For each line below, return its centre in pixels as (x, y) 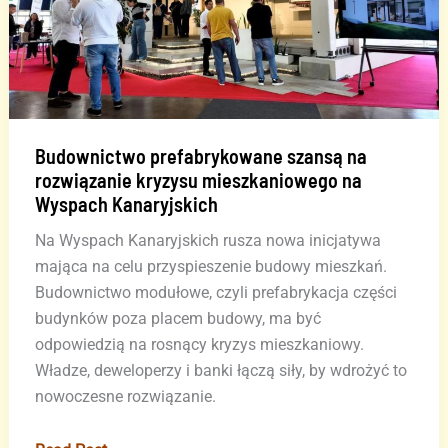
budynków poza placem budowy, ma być (177, 319)
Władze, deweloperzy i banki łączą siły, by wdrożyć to (220, 371)
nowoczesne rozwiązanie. (125, 397)
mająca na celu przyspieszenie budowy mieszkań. (210, 267)
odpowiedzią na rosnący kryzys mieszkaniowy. (199, 345)
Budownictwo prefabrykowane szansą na (200, 156)
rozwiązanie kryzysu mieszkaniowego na (198, 180)
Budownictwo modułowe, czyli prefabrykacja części (215, 293)
